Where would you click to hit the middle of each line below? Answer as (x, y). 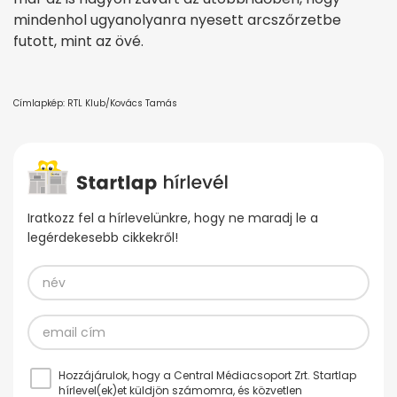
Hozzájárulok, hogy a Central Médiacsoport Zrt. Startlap (207, 376)
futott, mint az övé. (78, 41)
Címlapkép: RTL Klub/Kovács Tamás (95, 103)
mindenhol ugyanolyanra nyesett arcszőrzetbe (177, 20)
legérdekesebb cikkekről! (103, 238)
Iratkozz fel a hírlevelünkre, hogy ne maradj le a (173, 218)
